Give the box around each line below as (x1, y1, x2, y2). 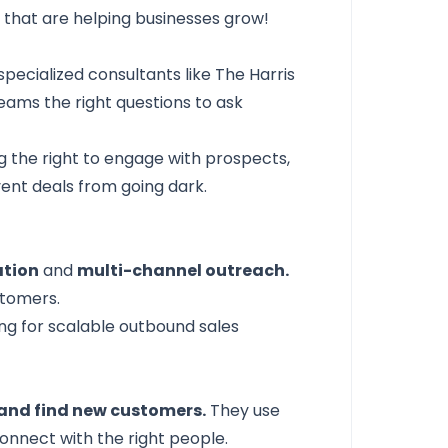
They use (206, 399, 281, 422)
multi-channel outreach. (77, 259, 290, 282)
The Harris (215, 63, 296, 86)
